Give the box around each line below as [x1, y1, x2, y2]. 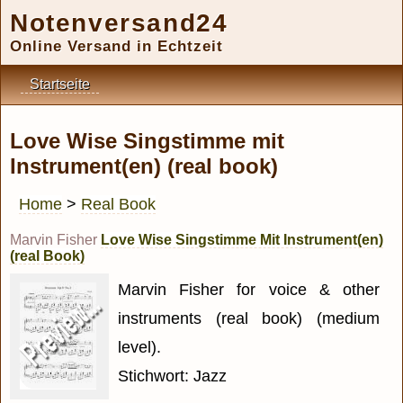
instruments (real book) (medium [118, 309, 380, 328]
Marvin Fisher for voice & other [118, 281, 380, 300]
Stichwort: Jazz [118, 367, 227, 386]
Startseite [30, 76, 90, 92]
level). [118, 338, 161, 357]
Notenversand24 [10, 9, 228, 37]
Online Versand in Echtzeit [10, 38, 223, 55]
